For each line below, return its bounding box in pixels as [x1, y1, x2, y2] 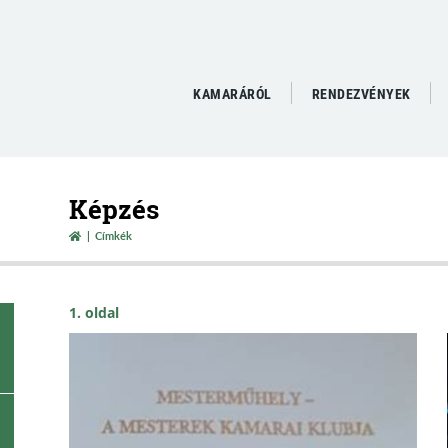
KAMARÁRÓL [193, 86, 272, 102]
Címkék [95, 229, 132, 242]
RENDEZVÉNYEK [311, 86, 411, 102]
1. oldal [69, 303, 119, 322]
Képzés [69, 192, 159, 226]
